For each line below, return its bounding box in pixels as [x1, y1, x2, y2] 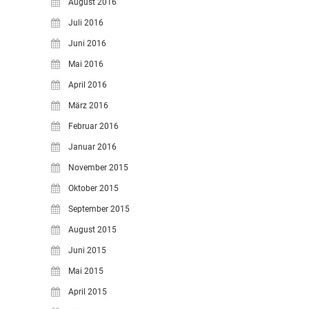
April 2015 [68, 287, 107, 297]
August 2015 [68, 225, 117, 235]
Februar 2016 [68, 121, 119, 131]
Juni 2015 [68, 246, 106, 255]
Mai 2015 [68, 266, 103, 276]
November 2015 [68, 163, 128, 172]
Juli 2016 [68, 18, 103, 28]
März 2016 [68, 101, 108, 110]
